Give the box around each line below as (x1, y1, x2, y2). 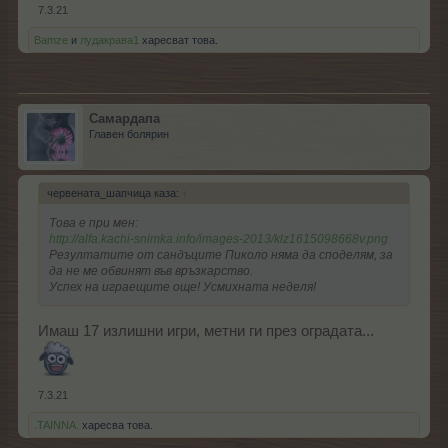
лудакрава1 (80, 33, 139, 46)
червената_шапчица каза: (47, 186, 182, 199)
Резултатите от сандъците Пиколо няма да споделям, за (49, 247, 393, 262)
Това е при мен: (49, 215, 138, 230)
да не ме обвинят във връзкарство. (49, 263, 253, 278)
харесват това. (139, 33, 218, 46)
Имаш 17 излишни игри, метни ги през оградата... (38, 322, 374, 339)
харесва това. (79, 418, 153, 431)
